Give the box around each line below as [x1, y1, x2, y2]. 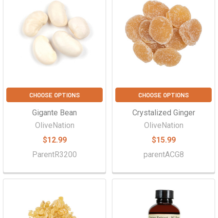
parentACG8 [143, 150, 184, 159]
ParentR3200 [32, 150, 77, 159]
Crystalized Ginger [132, 108, 195, 117]
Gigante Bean [32, 108, 77, 117]
